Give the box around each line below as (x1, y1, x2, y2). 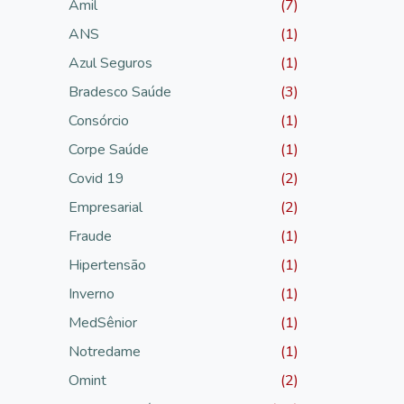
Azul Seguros (69, 52, 152, 73)
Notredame (69, 341, 141, 362)
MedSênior (69, 312, 137, 333)
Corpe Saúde (69, 139, 149, 160)
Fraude (69, 225, 112, 246)
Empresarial (69, 197, 142, 217)
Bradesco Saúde (69, 81, 171, 102)
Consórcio (69, 110, 129, 131)
